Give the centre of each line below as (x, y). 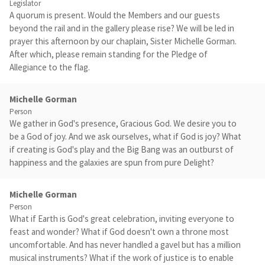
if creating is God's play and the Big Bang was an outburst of (122, 149)
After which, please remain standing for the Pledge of (109, 54)
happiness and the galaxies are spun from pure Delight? (112, 162)
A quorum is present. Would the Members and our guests (115, 15)
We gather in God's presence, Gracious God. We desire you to (123, 123)
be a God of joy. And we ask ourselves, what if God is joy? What (125, 136)
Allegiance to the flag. (50, 67)
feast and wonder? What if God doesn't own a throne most (119, 231)
